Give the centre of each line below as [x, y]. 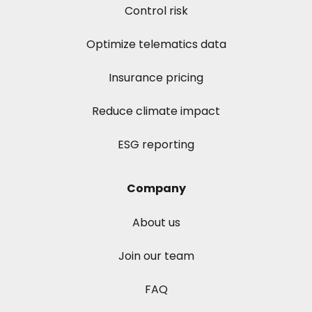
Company [156, 188]
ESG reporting [156, 144]
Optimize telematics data [156, 44]
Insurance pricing [156, 77]
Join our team [156, 256]
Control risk [156, 10]
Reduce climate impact [156, 111]
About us [156, 222]
